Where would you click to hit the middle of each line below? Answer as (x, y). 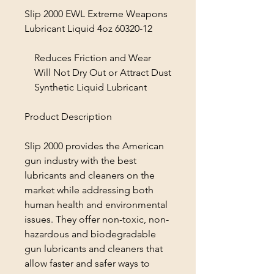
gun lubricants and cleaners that (94, 249)
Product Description (68, 117)
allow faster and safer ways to (87, 263)
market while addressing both (89, 190)
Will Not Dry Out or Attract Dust (98, 72)
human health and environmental (96, 205)
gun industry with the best (80, 161)
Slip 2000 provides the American (94, 146)
